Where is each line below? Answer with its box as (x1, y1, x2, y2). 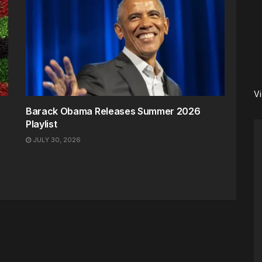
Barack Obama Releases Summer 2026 (26, 105, 201, 117)
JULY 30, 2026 (31, 135, 81, 144)
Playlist (26, 118, 57, 130)
